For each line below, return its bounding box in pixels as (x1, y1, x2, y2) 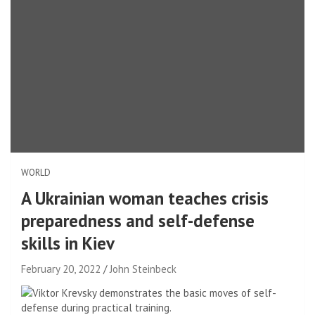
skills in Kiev (21, 231, 115, 255)
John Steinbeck (110, 262, 176, 276)
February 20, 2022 (21, 262, 101, 276)
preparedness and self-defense (21, 209, 255, 232)
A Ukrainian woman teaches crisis (21, 186, 269, 210)
